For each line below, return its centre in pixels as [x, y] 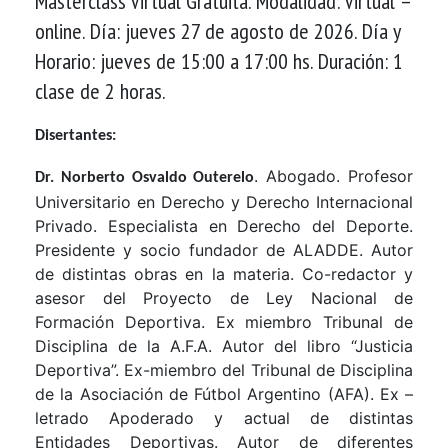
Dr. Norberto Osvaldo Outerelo [145, 177]
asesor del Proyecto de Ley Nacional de [224, 297]
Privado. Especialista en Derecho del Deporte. [224, 225]
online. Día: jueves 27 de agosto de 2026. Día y [217, 30]
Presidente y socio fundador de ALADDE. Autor [224, 249]
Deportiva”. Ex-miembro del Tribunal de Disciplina [224, 369]
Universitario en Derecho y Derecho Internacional [224, 201]
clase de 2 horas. [100, 90]
